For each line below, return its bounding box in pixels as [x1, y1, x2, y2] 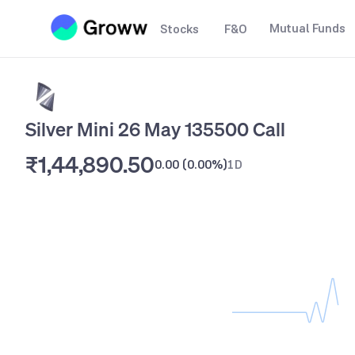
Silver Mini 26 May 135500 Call [25, 116, 285, 142]
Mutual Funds [269, 20, 345, 36]
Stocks [160, 21, 199, 37]
